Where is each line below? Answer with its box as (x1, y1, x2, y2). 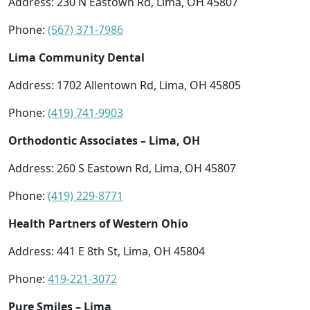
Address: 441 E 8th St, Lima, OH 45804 (8, 243, 205, 259)
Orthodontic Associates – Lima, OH (8, 132, 200, 148)
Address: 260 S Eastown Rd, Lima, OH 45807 (8, 160, 236, 176)
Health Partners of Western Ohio (8, 215, 188, 231)
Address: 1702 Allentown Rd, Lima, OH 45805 (8, 77, 241, 93)
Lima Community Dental (8, 49, 145, 65)
